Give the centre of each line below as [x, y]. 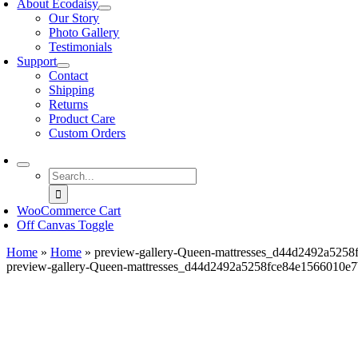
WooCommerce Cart [69, 211]
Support [37, 61]
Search [66, 174]
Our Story [74, 18]
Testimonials [81, 47]
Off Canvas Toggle [66, 225]
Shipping [72, 90]
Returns [69, 104]
